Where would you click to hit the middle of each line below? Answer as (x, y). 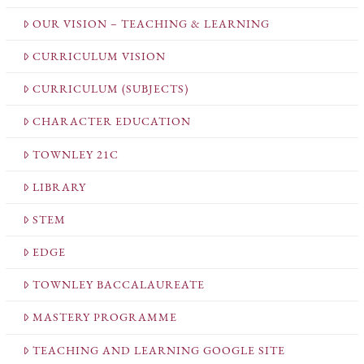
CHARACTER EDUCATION (112, 122)
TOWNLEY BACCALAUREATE (119, 285)
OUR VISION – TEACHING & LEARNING (152, 24)
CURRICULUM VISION (100, 56)
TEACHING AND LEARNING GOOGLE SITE (159, 350)
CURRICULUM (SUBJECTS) (111, 89)
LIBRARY (60, 187)
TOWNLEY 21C (76, 154)
